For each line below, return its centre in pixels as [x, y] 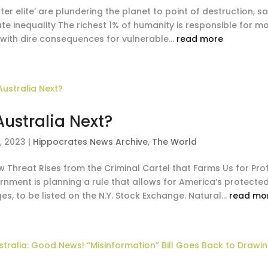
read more [200, 39]
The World [175, 142]
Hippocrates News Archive [91, 142]
